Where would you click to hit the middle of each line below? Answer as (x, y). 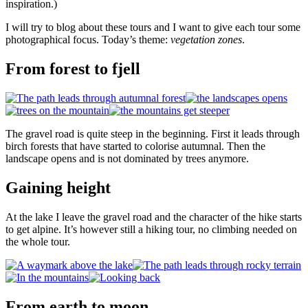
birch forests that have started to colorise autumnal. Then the (135, 146)
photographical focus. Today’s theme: (88, 40)
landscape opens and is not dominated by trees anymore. (127, 159)
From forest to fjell (73, 69)
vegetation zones (206, 40)
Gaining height (58, 187)
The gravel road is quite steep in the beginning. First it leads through (153, 134)
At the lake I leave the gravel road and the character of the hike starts (154, 217)
